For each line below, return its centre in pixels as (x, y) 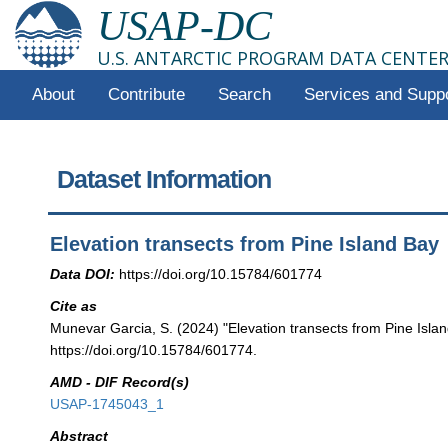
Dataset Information (164, 179)
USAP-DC (184, 26)
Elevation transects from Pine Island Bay (245, 244)
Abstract (79, 436)
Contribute (146, 94)
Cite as (74, 305)
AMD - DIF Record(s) (120, 382)
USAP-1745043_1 (107, 404)
